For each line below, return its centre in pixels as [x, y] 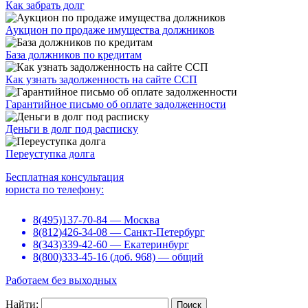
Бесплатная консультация [65, 177]
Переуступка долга [50, 154]
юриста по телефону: [55, 190]
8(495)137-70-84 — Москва [96, 220]
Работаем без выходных [61, 280]
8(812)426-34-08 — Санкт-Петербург [119, 232]
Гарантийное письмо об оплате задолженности [116, 104]
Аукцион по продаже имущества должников [110, 30]
